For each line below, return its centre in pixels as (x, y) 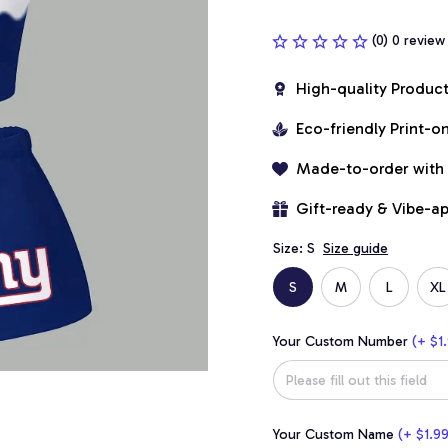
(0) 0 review (408, 40)
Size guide (355, 248)
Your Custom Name (333, 434)
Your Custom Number (340, 341)
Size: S (294, 248)
